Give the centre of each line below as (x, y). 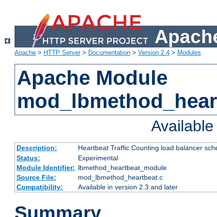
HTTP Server (62, 53)
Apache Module (93, 78)
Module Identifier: (46, 168)
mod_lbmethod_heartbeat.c (120, 178)
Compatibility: (39, 187)
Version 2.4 (154, 53)
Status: (28, 158)
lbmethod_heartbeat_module (122, 168)
